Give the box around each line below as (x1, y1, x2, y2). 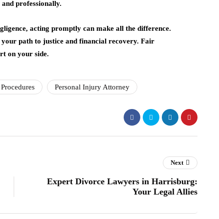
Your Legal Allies (132, 187, 197, 197)
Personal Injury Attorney (55, 83, 130, 91)
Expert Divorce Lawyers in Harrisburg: (47, 176, 197, 186)
